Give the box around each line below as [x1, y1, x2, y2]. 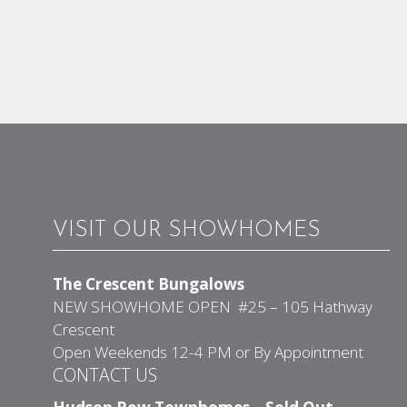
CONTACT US [52, 362, 157, 387]
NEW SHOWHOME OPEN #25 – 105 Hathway [52, 295, 372, 317]
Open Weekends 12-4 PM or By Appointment [52, 341, 363, 362]
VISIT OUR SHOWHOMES [52, 219, 321, 242]
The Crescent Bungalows [52, 273, 244, 294]
